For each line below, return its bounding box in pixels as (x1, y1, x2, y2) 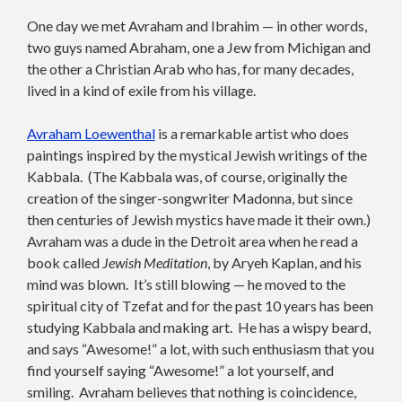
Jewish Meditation (102, 253, 207, 271)
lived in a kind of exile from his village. (27, 81, 256, 99)
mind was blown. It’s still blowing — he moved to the (27, 275, 345, 293)
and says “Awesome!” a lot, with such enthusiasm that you (27, 339, 374, 357)
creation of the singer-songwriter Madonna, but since (27, 188, 353, 206)
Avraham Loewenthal (27, 124, 155, 142)
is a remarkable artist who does (155, 124, 349, 142)
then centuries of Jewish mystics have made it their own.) (27, 210, 373, 228)
